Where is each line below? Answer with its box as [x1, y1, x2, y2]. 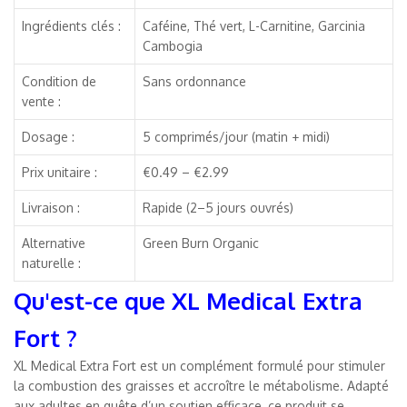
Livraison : [22, 199, 80, 215]
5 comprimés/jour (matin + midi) [143, 128, 330, 144]
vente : [22, 93, 61, 109]
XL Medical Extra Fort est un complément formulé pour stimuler [14, 357, 385, 373]
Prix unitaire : [22, 164, 97, 180]
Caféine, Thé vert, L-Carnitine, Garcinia [143, 17, 365, 34]
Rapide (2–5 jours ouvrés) [143, 199, 293, 215]
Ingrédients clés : [22, 17, 121, 34]
